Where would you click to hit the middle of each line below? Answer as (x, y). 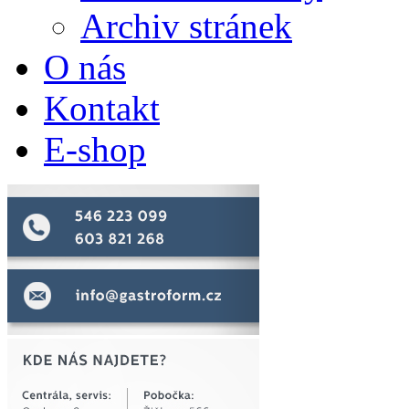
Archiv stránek (186, 26)
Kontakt (102, 109)
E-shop (95, 150)
